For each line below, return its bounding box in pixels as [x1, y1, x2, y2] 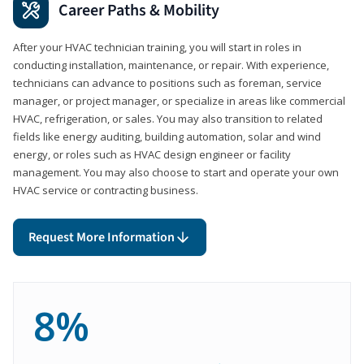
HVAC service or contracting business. [13, 182, 198, 197]
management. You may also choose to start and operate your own [13, 164, 339, 180]
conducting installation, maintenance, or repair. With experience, [13, 57, 329, 72]
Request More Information [28, 227, 175, 246]
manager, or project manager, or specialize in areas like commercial [13, 93, 345, 108]
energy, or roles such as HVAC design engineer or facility [13, 146, 291, 162]
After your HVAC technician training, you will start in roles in [13, 39, 301, 54]
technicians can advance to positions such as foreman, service [13, 75, 322, 90]
